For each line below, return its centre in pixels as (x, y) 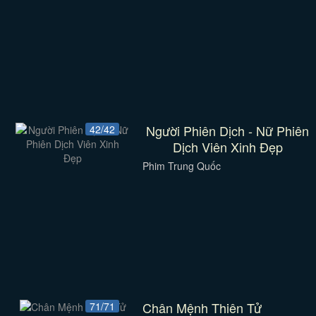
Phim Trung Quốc (181, 166)
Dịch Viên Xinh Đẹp (227, 147)
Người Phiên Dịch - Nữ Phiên (228, 130)
